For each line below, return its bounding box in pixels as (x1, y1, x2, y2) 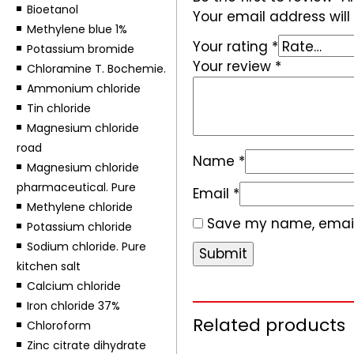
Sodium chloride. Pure (26, 239, 146, 254)
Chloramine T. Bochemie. (26, 61, 166, 77)
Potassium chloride (26, 219, 132, 235)
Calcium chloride (26, 278, 121, 294)
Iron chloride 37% (26, 298, 120, 314)
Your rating (193, 37, 272, 57)
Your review (193, 57, 275, 77)
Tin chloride (26, 100, 91, 116)
